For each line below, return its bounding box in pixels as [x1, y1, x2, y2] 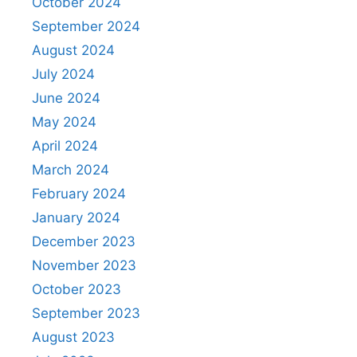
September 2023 [32, 304, 140, 321]
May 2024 [32, 113, 96, 130]
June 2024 [32, 89, 100, 106]
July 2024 [32, 65, 95, 82]
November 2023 [32, 257, 136, 273]
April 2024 [32, 137, 98, 154]
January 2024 [32, 209, 120, 226]
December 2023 [32, 233, 135, 249]
